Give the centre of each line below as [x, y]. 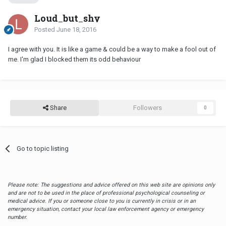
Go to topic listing [43, 148]
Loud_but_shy [67, 18]
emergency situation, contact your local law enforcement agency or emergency [106, 209]
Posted [45, 29]
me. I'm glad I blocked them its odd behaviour [74, 59]
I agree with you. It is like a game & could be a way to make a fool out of [112, 49]
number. [17, 217]
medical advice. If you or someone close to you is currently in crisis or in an [102, 201]
